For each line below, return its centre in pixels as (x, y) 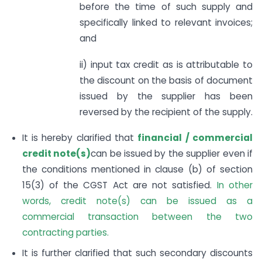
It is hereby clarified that (80, 138)
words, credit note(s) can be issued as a (137, 201)
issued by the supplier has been (166, 96)
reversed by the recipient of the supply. (166, 112)
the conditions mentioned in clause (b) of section (137, 170)
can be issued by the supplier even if (172, 154)
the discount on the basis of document (166, 80)
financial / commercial (195, 138)
